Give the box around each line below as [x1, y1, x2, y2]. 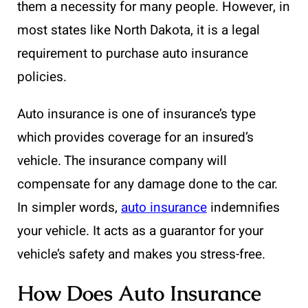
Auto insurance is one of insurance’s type [17, 104, 256, 124]
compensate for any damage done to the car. [17, 174, 278, 194]
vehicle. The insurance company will [17, 151, 227, 170]
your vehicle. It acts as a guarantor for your [17, 221, 263, 241]
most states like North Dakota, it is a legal [17, 20, 260, 40]
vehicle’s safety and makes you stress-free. [17, 244, 269, 264]
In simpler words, [17, 197, 121, 217]
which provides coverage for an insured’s [17, 127, 254, 147]
